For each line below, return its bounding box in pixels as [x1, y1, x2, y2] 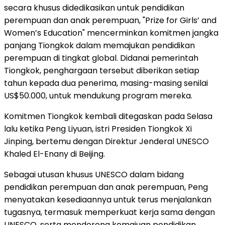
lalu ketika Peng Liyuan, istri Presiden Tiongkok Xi [4, 123, 192, 135]
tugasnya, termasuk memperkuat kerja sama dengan [4, 206, 215, 218]
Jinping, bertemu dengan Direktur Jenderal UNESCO [4, 135, 209, 147]
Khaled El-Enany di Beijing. [4, 148, 105, 160]
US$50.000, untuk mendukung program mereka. [4, 89, 192, 101]
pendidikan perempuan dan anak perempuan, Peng [4, 181, 208, 193]
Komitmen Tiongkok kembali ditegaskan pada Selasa [4, 110, 212, 122]
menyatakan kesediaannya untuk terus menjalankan [4, 193, 211, 205]
